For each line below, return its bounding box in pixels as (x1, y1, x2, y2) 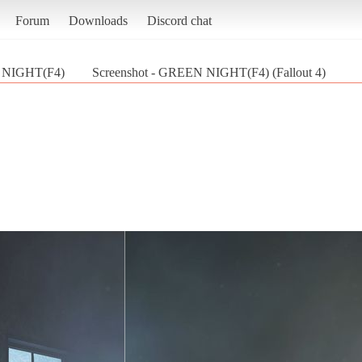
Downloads (68, 13, 128, 27)
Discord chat (146, 13, 212, 27)
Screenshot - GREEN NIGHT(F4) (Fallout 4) (92, 65, 326, 79)
